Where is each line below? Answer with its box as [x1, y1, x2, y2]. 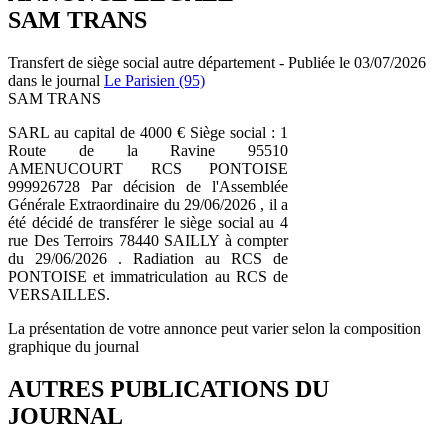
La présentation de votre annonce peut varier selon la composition [8, 319, 421, 337]
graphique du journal [8, 337, 139, 355]
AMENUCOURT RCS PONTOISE [8, 159, 288, 177]
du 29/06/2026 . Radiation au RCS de [8, 249, 288, 267]
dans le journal [8, 71, 104, 89]
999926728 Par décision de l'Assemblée [8, 177, 288, 195]
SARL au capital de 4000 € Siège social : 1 [8, 123, 288, 141]
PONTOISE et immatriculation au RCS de [8, 267, 288, 285]
